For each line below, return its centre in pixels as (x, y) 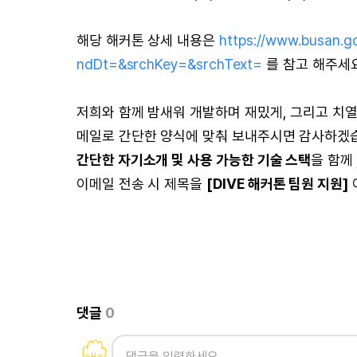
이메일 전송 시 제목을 (142, 184)
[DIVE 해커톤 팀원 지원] (277, 184)
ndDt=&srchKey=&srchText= (170, 64)
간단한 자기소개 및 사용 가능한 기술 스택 (194, 160)
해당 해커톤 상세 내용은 (148, 40)
